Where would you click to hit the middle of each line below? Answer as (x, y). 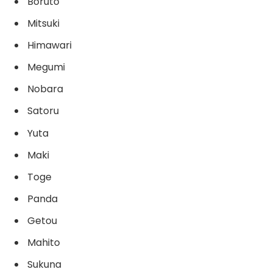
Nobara (45, 89)
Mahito (44, 242)
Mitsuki (43, 24)
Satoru (43, 111)
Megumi (46, 67)
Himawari (49, 46)
